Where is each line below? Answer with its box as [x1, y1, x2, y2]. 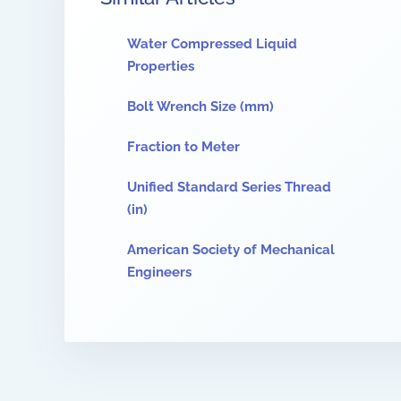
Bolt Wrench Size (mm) [127, 98, 274, 115]
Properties [127, 58, 194, 74]
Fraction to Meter [127, 139, 240, 155]
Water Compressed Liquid [127, 36, 297, 52]
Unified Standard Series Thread [127, 179, 331, 195]
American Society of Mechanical [127, 242, 335, 258]
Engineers [127, 264, 192, 280]
